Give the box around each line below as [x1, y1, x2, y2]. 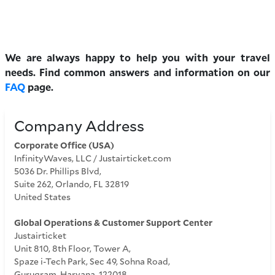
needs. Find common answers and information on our [5, 65, 270, 79]
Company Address [14, 114, 144, 136]
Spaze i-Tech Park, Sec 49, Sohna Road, [14, 255, 170, 267]
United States [14, 190, 71, 203]
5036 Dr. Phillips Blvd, [14, 165, 101, 177]
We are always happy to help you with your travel [5, 50, 270, 64]
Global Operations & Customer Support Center [14, 216, 212, 228]
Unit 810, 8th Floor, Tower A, [14, 242, 131, 254]
